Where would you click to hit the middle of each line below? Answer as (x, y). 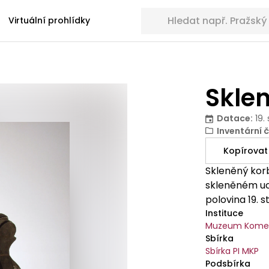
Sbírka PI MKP (232, 251)
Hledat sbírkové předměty (198, 13)
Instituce (225, 213)
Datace (234, 118)
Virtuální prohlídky (49, 20)
